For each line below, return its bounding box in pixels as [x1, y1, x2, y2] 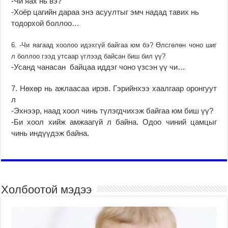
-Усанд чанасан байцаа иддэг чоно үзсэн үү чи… [11, 62, 186, 71]
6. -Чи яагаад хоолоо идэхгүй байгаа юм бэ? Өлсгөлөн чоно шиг [11, 41, 217, 49]
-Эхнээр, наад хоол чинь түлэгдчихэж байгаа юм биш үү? [11, 106, 214, 115]
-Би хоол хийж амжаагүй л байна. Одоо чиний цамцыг [11, 117, 217, 126]
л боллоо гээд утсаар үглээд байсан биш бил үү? [11, 52, 166, 60]
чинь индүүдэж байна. [11, 128, 90, 137]
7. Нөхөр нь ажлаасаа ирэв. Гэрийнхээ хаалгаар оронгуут [11, 83, 217, 93]
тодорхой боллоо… [11, 18, 80, 27]
